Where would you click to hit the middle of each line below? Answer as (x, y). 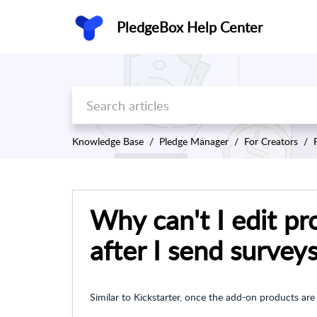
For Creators (271, 142)
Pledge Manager (194, 142)
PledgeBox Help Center (190, 27)
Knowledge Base (108, 142)
